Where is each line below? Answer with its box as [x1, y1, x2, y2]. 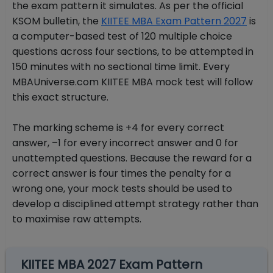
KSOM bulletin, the [12, 14, 101, 29]
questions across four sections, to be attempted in [12, 44, 253, 59]
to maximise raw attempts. [12, 212, 141, 227]
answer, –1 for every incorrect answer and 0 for [12, 136, 238, 151]
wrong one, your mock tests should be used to [12, 182, 232, 196]
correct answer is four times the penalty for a [12, 166, 231, 181]
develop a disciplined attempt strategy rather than [12, 197, 258, 211]
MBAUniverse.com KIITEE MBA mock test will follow [12, 75, 253, 90]
